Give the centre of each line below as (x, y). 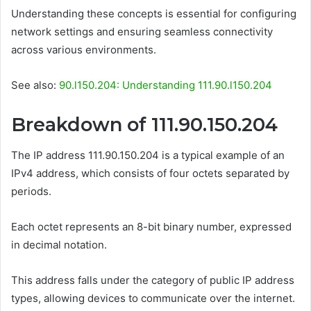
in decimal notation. (59, 245)
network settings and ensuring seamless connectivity (142, 31)
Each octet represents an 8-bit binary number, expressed (151, 227)
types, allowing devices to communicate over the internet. (153, 299)
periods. (31, 192)
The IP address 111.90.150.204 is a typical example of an (148, 155)
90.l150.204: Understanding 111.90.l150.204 (166, 85)
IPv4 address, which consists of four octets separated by (150, 174)
